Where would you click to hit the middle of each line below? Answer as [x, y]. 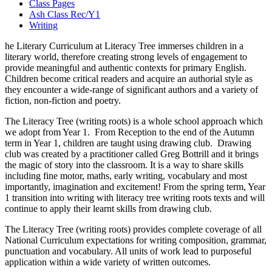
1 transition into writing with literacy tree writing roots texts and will [135, 197]
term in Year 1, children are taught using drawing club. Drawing [128, 143]
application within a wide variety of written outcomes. [108, 262]
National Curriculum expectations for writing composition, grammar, [136, 240]
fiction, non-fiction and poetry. [63, 100]
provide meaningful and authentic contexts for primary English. [126, 67]
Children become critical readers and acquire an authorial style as [129, 78]
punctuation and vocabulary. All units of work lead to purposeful [128, 251]
